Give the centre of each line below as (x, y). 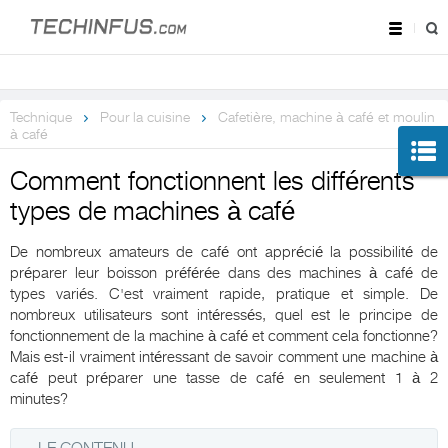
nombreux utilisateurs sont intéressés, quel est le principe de (224, 315)
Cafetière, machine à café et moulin (326, 117)
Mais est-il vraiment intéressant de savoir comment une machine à (224, 357)
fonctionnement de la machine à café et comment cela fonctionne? (224, 336)
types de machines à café (152, 212)
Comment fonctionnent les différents (212, 182)
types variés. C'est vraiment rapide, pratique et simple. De (224, 294)
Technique (41, 117)
